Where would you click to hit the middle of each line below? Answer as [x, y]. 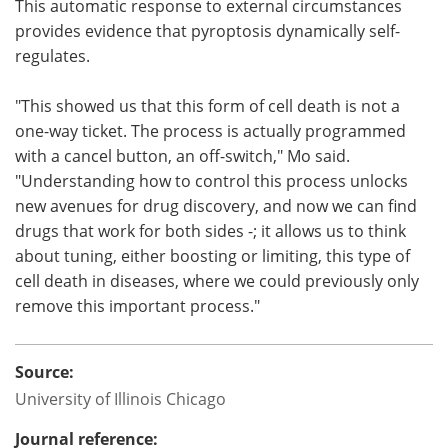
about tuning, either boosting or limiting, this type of [212, 256]
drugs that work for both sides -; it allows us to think [210, 231]
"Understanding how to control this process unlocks [211, 181]
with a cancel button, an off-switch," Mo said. [182, 156]
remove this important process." [137, 306]
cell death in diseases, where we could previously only [217, 281]
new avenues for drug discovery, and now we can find [216, 206]
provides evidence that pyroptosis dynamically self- [207, 31]
